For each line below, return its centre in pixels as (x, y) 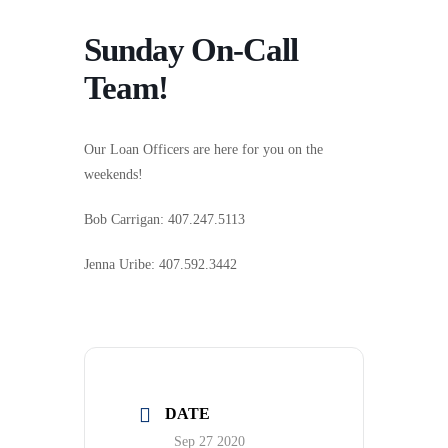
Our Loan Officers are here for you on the (203, 149)
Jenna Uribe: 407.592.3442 (160, 264)
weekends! (113, 174)
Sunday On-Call (191, 50)
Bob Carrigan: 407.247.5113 (164, 219)
